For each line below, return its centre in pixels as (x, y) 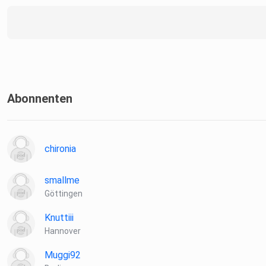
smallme (62, 180)
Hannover (63, 231)
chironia (60, 149)
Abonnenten (40, 99)
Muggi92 (63, 255)
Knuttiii (59, 218)
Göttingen (64, 194)
